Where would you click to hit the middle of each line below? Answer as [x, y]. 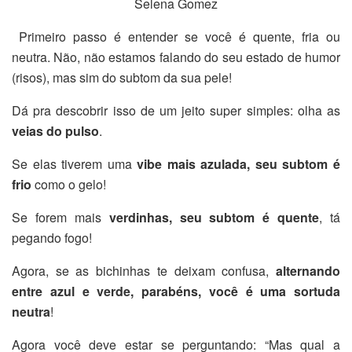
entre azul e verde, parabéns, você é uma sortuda [176, 291]
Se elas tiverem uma [75, 164]
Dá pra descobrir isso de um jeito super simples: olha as [176, 110]
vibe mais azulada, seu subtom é [239, 164]
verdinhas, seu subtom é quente [214, 217]
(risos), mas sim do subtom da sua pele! [122, 77]
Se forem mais [60, 217]
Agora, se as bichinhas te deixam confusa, [144, 271]
